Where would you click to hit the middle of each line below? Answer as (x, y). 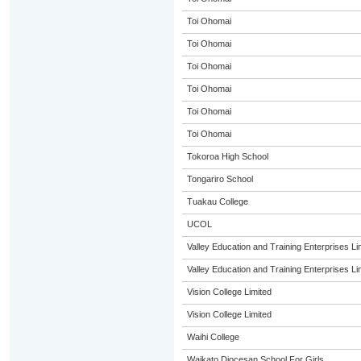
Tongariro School (220, 179)
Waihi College (213, 337)
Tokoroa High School (227, 156)
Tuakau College (217, 201)
